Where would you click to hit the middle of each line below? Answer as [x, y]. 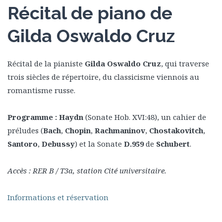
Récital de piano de [90, 13]
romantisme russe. [41, 90]
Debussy [58, 144]
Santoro [23, 144]
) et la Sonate [99, 144]
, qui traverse [185, 63]
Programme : [32, 117]
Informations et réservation [58, 197]
